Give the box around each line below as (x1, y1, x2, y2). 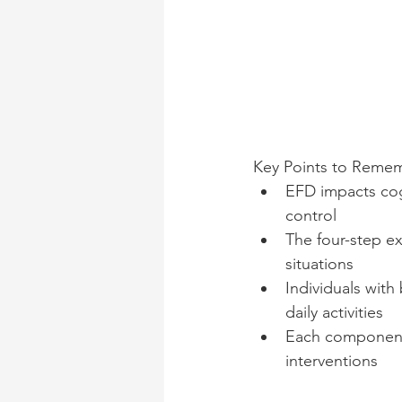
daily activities (285, 302, 383, 322)
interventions (285, 351, 378, 371)
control (285, 205, 336, 225)
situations (285, 254, 354, 274)
